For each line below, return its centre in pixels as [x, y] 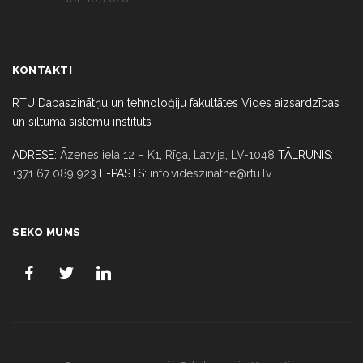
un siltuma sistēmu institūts [82, 121]
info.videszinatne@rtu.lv [211, 173]
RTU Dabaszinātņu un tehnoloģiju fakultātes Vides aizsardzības [176, 102]
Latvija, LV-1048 [233, 154]
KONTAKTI [43, 70]
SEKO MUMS [47, 232]
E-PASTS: [123, 173]
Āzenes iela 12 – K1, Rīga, [125, 154]
